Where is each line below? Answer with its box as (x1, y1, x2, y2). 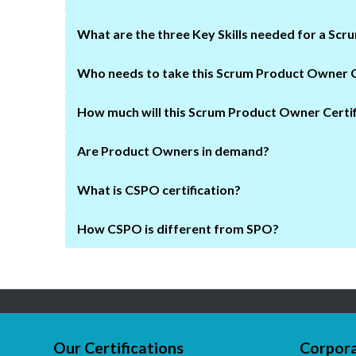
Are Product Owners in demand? (77, 142, 270, 158)
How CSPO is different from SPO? (77, 220, 280, 236)
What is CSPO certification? (77, 181, 242, 197)
